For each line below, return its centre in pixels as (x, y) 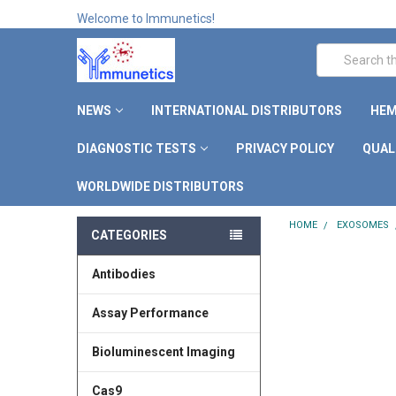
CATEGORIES (129, 235)
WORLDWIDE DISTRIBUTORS (160, 186)
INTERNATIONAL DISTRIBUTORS (246, 110)
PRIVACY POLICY (285, 148)
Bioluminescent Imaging (163, 351)
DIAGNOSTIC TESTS (136, 148)
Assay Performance (150, 312)
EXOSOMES (363, 225)
